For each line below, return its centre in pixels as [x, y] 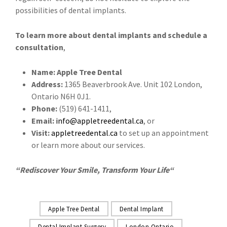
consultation [39, 47]
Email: [44, 121]
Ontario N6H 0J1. [61, 97]
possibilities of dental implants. [71, 10]
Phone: [45, 109]
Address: [47, 84]
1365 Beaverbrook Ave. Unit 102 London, [133, 84]
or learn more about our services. [88, 145]
